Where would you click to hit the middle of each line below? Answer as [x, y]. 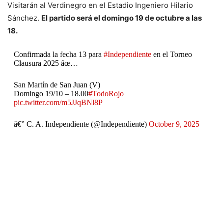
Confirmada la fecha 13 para [58, 55]
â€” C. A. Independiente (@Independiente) [81, 124]
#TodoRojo [106, 94]
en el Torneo [171, 55]
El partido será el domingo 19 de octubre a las [122, 18]
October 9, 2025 [174, 124]
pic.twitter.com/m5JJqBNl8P [58, 103]
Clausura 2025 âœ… [46, 63]
